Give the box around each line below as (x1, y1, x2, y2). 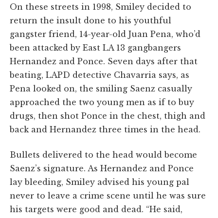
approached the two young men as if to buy (10, 97, 194, 107)
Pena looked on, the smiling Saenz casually (10, 83, 192, 93)
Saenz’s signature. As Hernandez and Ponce (10, 163, 194, 173)
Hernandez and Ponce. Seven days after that (10, 56, 198, 66)
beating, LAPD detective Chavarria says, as (10, 70, 189, 80)
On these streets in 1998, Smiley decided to (10, 1, 191, 12)
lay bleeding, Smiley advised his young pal (10, 177, 189, 187)
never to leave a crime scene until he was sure (10, 190, 206, 200)
